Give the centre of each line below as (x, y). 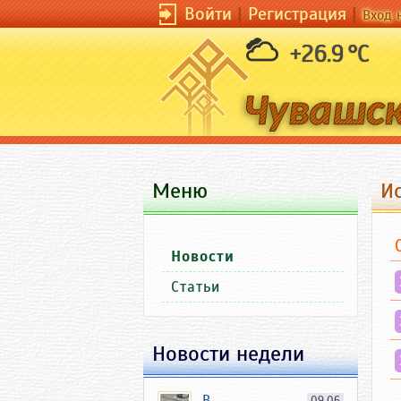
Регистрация (297, 14)
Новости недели (228, 354)
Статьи (196, 287)
